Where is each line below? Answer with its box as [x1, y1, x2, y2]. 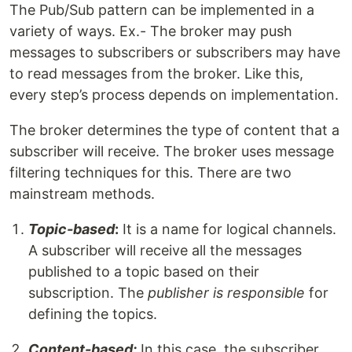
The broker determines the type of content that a [9, 122, 339, 139]
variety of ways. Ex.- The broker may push [9, 23, 292, 40]
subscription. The [28, 284, 148, 302]
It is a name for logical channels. [119, 221, 336, 238]
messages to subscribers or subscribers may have [9, 44, 340, 61]
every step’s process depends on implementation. [9, 86, 339, 104]
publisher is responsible [148, 284, 305, 302]
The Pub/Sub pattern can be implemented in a [9, 2, 314, 19]
